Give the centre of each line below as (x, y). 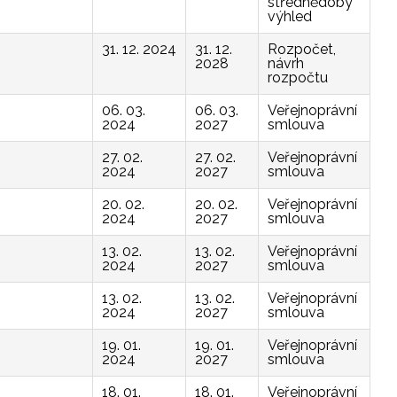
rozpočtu (298, 78)
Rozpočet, (302, 49)
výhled (290, 16)
